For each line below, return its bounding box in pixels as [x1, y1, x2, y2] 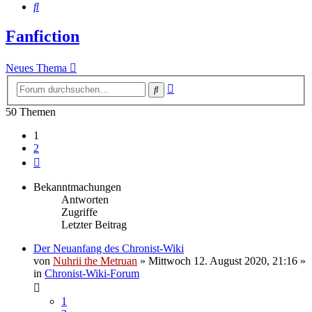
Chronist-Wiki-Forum [45, 267, 139, 279]
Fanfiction [6, 27, 79, 46]
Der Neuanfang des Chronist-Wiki [33, 242, 184, 254]
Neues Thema [6, 62, 67, 75]
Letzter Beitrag [61, 218, 127, 231]
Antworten [61, 193, 109, 205]
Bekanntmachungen [33, 180, 121, 193]
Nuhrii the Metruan [53, 254, 137, 267]
